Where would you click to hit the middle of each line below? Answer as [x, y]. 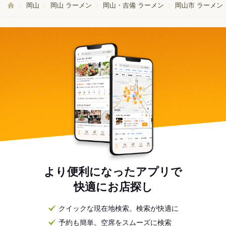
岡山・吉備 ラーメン [133, 6]
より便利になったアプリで [113, 172]
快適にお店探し [113, 187]
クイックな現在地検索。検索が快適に [119, 209]
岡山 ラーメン [71, 6]
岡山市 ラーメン [199, 6]
